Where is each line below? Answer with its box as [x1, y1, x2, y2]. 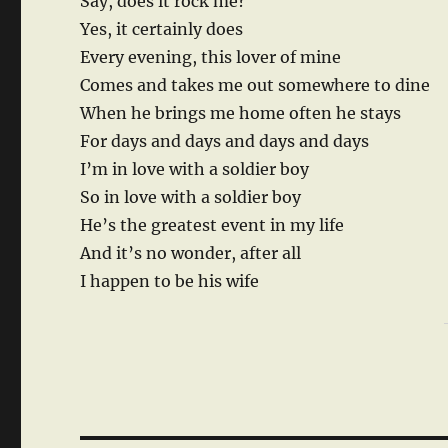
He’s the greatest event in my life [80, 215, 345, 236]
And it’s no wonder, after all [80, 243, 302, 264]
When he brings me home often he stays [80, 103, 402, 124]
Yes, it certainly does [80, 19, 244, 40]
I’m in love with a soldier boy [80, 159, 310, 180]
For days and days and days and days [80, 131, 370, 152]
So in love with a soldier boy [80, 187, 302, 208]
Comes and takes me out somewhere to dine [80, 75, 431, 96]
